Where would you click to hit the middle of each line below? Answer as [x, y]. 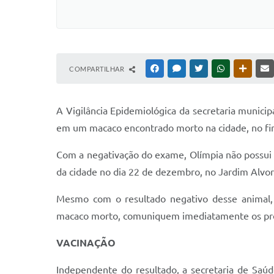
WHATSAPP [245, 68]
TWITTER [219, 68]
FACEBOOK [179, 68]
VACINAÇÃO [86, 243]
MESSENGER [202, 68]
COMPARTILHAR [98, 69]
